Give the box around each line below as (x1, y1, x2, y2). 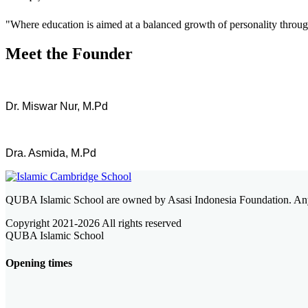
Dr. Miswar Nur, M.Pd (5, 100, 108, 113)
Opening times (5, 256, 72, 269)
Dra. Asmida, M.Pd (5, 147, 96, 159)
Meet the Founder (5, 45, 133, 63)
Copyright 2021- (5, 217, 78, 230)
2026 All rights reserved (78, 217, 181, 230)
